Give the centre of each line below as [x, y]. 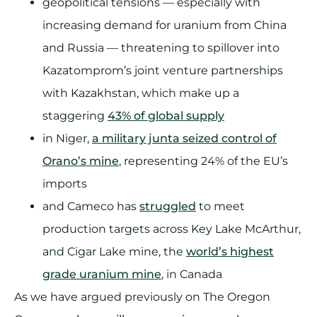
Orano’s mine [81, 161]
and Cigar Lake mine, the [114, 251]
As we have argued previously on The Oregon [142, 296]
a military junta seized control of [184, 138]
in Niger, [67, 138]
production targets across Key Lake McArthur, [172, 229]
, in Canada [192, 274]
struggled [168, 206]
